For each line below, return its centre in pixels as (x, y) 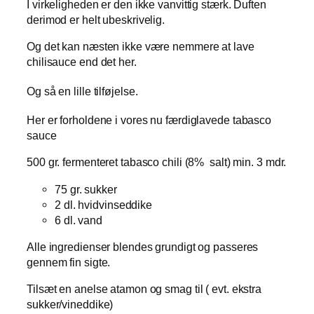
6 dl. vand (78, 220)
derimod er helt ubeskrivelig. (96, 19)
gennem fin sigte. (69, 262)
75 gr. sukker (86, 189)
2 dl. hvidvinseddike (103, 204)
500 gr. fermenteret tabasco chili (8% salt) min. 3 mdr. (157, 162)
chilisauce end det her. (82, 61)
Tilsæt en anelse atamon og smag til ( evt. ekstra (144, 289)
